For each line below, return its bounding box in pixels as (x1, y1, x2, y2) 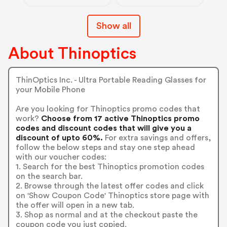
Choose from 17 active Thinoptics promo (39, 115, 200, 123)
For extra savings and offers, (102, 134, 211, 142)
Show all (96, 21, 131, 30)
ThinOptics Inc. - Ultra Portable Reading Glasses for (15, 76, 206, 85)
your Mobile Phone (15, 86, 85, 94)
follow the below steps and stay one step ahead (15, 143, 195, 152)
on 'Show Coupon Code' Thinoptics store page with (15, 192, 209, 200)
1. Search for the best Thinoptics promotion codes (15, 163, 204, 171)
